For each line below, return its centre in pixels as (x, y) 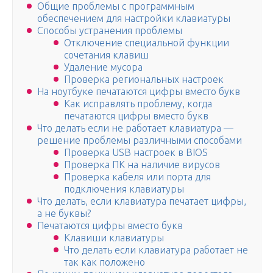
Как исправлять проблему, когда (138, 104)
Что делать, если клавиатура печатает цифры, (142, 201)
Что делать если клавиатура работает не (156, 250)
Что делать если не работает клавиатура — (135, 128)
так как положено (105, 262)
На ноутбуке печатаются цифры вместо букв (139, 92)
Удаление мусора (103, 67)
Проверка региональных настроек (144, 80)
